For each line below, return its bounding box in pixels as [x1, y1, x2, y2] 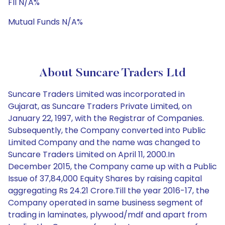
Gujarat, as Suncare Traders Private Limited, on [8, 100, 192, 112]
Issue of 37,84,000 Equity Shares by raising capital [8, 173, 202, 184]
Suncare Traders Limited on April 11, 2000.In [8, 149, 175, 160]
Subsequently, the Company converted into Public [8, 125, 206, 136]
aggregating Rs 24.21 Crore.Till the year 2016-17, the [8, 185, 209, 196]
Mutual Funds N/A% [8, 16, 83, 28]
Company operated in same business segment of [8, 197, 203, 208]
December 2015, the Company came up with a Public [8, 161, 217, 172]
